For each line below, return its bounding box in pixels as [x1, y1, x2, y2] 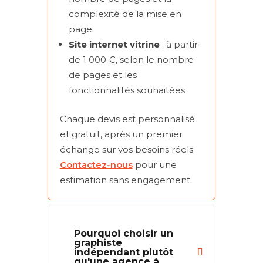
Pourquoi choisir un [73, 227, 173, 239]
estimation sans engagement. [59, 174, 192, 186]
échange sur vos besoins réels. [59, 143, 195, 155]
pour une [132, 159, 177, 170]
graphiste [73, 237, 122, 248]
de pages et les [68, 69, 137, 80]
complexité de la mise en [68, 8, 181, 19]
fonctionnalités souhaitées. [68, 84, 187, 96]
